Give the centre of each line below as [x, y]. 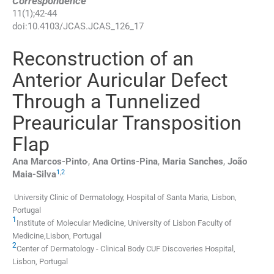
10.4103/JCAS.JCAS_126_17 [86, 26]
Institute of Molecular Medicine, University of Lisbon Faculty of [124, 223]
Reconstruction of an [103, 58]
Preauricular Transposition [127, 123]
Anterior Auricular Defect [120, 80]
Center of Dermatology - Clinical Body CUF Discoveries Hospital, [126, 248]
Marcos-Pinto [59, 161]
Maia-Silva [34, 174]
